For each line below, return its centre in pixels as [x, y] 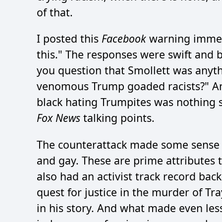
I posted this [69, 39]
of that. [55, 12]
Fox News [58, 118]
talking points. [117, 118]
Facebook [125, 39]
